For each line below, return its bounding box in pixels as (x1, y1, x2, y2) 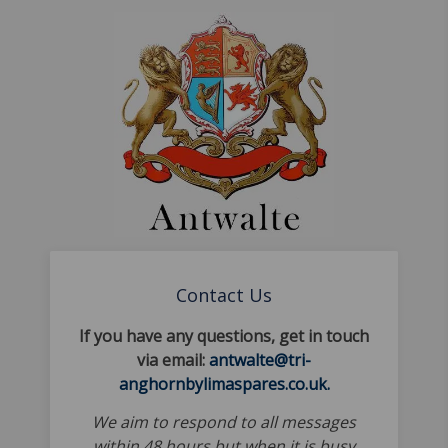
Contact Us (176, 283, 272, 307)
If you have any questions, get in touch (79, 325, 369, 347)
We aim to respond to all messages (92, 411, 356, 433)
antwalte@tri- (209, 349, 311, 371)
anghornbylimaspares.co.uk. (118, 373, 330, 395)
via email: (137, 349, 209, 371)
